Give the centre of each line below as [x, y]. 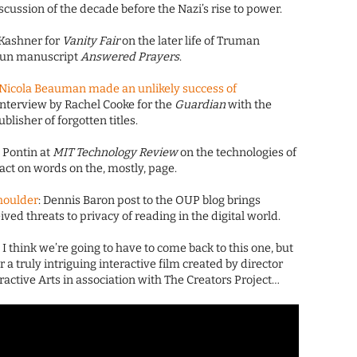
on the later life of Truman [190, 41]
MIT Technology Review [116, 153]
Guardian [200, 105]
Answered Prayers [130, 57]
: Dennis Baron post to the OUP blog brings [150, 201]
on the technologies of [237, 153]
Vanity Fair [91, 41]
